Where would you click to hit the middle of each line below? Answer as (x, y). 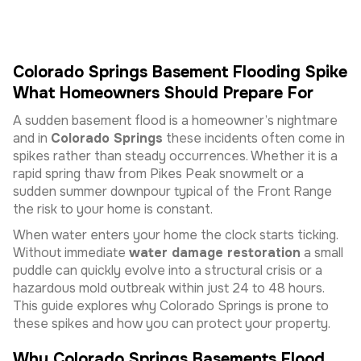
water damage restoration (215, 253)
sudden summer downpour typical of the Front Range (172, 191)
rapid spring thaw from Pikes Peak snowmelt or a (158, 174)
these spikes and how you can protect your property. (172, 324)
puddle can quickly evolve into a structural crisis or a (168, 270)
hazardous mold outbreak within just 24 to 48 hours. (169, 288)
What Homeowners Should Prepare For (163, 93)
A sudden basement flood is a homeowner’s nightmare (175, 120)
